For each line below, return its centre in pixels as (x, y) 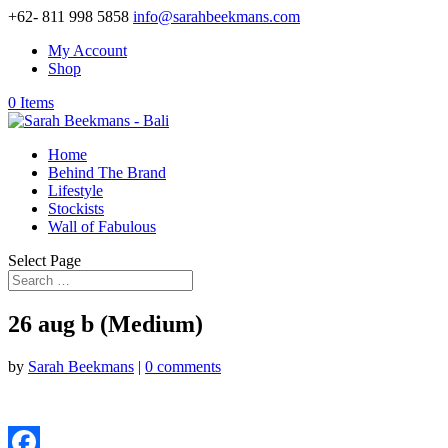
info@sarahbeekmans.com (216, 16)
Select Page (44, 260)
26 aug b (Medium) (105, 323)
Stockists (76, 208)
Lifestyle (75, 190)
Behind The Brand (107, 172)
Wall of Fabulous (102, 226)
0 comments (183, 366)
